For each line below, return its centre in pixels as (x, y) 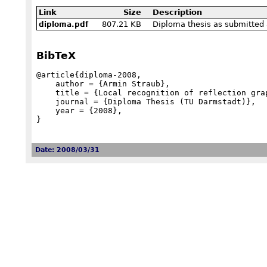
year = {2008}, (46, 110)
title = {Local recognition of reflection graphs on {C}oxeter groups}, (46, 92)
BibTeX (56, 56)
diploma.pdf (63, 24)
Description (177, 12)
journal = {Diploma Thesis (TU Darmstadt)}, (46, 101)
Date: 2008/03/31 (67, 150)
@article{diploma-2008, (89, 74)
